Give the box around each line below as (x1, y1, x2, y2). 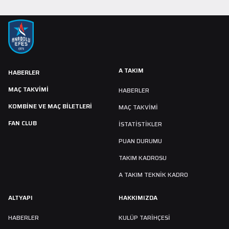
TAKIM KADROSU (119, 153, 167, 163)
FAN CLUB (8, 118, 37, 128)
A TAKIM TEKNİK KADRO (119, 170, 188, 180)
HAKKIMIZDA (119, 193, 157, 203)
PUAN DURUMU (119, 136, 162, 146)
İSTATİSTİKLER (119, 119, 162, 129)
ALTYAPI (8, 193, 33, 203)
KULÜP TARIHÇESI (119, 213, 170, 223)
